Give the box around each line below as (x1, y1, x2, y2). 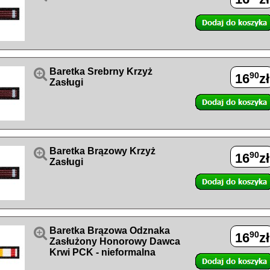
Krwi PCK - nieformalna (49, 247, 155, 257)
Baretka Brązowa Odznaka (49, 225, 170, 236)
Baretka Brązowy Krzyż (49, 146, 155, 156)
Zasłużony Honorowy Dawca (49, 236, 180, 246)
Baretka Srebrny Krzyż (49, 66, 152, 77)
